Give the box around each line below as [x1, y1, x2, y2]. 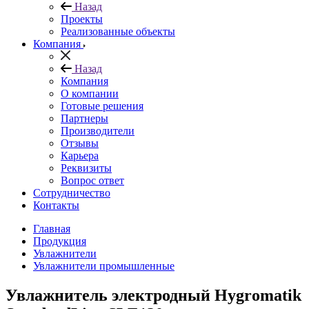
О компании [61, 88, 119, 99]
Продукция [33, 235, 86, 247]
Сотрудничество [33, 187, 110, 199]
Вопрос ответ [61, 175, 124, 186]
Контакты [33, 199, 79, 211]
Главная [33, 223, 70, 235]
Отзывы [61, 137, 99, 149]
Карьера [61, 150, 99, 161]
